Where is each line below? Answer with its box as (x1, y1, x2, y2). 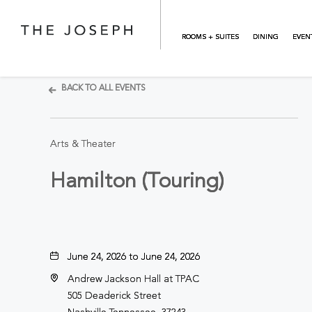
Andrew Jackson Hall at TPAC (68, 274, 199, 284)
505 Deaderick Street (68, 291, 161, 301)
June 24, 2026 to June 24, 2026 (68, 252, 200, 262)
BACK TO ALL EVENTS (61, 84, 146, 93)
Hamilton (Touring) (50, 171, 224, 192)
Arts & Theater (50, 139, 116, 149)
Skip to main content (14, 5, 114, 16)
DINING (253, 33, 279, 40)
